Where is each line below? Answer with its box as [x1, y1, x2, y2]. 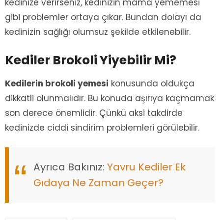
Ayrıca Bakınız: [33, 160, 107, 174]
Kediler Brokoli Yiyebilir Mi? [5, 51, 176, 69]
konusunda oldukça [109, 77, 194, 89]
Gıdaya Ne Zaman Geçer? [33, 176, 164, 190]
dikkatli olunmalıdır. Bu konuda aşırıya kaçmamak [5, 92, 214, 104]
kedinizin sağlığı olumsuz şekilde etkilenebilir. [5, 26, 191, 38]
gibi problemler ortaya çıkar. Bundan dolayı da [5, 11, 201, 23]
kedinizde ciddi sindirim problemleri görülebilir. [5, 121, 199, 134]
